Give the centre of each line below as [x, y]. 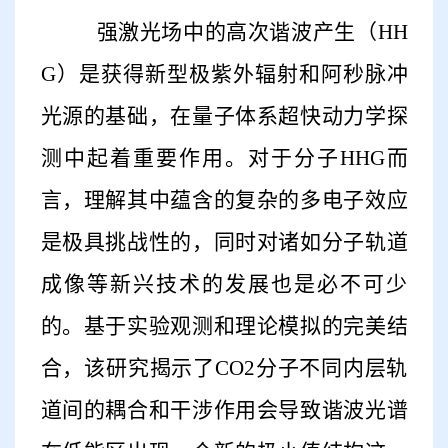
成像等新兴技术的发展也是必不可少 [224, 283]
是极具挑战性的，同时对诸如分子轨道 [224, 241]
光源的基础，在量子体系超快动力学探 [224, 115]
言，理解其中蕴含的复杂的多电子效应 [224, 199]
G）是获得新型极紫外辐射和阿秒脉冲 [224, 73]
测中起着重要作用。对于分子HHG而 [224, 157]
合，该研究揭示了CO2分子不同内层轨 [224, 367]
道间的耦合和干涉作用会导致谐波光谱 [224, 409]
